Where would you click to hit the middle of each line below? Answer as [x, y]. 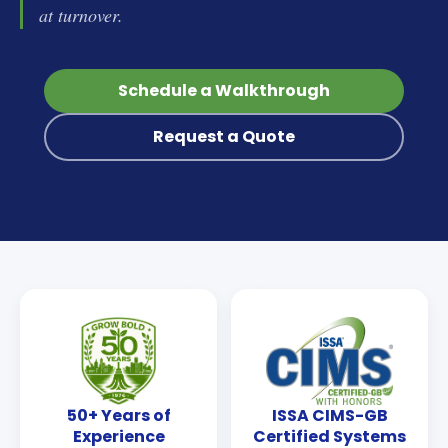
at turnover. [81, 15]
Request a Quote [224, 137]
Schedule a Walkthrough [224, 91]
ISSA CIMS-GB [329, 416]
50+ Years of [118, 416]
